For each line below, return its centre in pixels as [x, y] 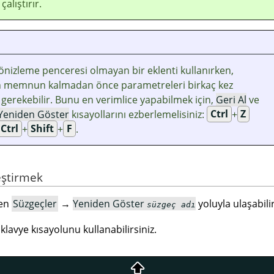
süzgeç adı [171, 205]
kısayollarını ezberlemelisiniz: [138, 114]
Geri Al [231, 99]
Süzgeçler [35, 204]
